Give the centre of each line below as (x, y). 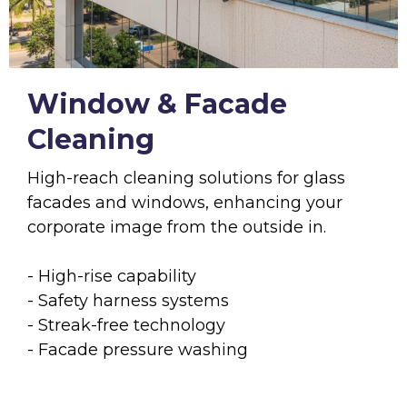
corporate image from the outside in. (177, 227)
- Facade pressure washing (138, 349)
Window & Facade (157, 104)
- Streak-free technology (126, 325)
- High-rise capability (112, 276)
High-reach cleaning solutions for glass (186, 178)
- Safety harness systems (128, 300)
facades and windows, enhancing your (185, 202)
